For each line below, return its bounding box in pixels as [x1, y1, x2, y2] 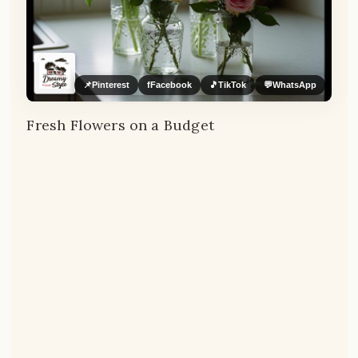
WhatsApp [272, 79, 316, 89]
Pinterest [91, 79, 129, 89]
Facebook [149, 79, 192, 89]
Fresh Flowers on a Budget [26, 115, 214, 134]
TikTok [217, 79, 246, 89]
